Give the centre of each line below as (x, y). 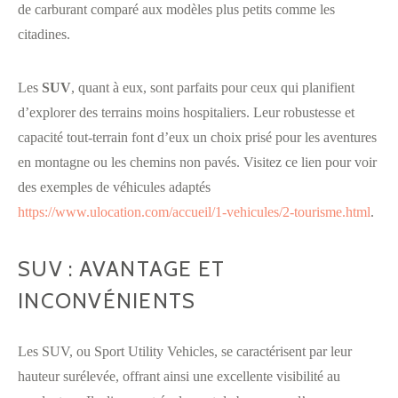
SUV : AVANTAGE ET (122, 268)
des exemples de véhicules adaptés (114, 187)
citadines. (44, 34)
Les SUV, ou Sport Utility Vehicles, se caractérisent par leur (185, 351)
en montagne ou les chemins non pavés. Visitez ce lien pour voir (197, 162)
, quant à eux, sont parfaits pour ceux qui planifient (213, 87)
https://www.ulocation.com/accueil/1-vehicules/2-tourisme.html (194, 211)
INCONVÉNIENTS (107, 300)
